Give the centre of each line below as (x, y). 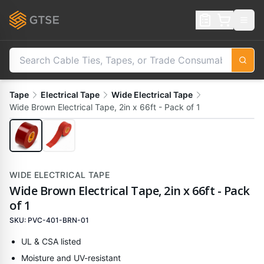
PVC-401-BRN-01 (58, 220)
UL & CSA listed (51, 241)
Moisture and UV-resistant (71, 258)
